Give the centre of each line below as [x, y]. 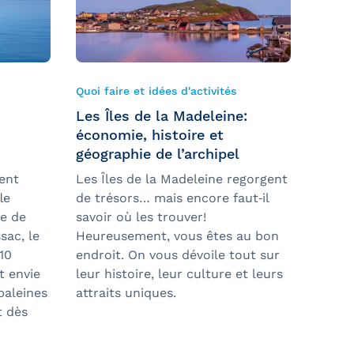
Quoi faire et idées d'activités [156, 91]
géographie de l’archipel [158, 154]
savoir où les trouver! [141, 217]
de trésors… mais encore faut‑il [172, 198]
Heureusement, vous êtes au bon [177, 236]
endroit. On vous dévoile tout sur [178, 255]
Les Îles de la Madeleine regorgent [182, 179]
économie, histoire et [150, 135]
